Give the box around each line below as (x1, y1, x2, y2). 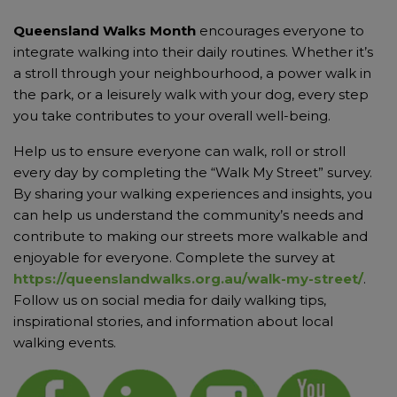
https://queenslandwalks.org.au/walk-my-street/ (13, 270, 363, 288)
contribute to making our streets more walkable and (13, 228, 368, 245)
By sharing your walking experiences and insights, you (13, 185, 372, 203)
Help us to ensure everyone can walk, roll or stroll (13, 143, 346, 160)
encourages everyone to (196, 22, 364, 40)
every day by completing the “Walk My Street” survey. (13, 164, 372, 182)
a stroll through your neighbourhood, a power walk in (13, 65, 371, 82)
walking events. (13, 334, 116, 352)
